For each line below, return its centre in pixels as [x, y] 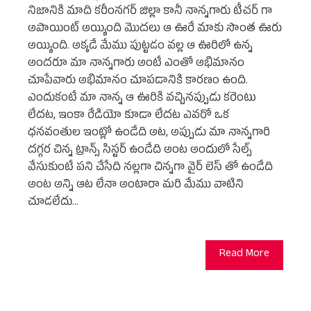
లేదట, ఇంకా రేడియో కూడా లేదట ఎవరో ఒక [128, 116]
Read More [244, 254]
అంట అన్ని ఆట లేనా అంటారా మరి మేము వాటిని [136, 186]
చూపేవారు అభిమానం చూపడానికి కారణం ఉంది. [138, 82]
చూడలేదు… [53, 203]
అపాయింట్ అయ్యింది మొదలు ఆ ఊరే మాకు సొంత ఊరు [155, 30]
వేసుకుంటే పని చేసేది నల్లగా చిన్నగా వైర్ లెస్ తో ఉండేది [150, 168]
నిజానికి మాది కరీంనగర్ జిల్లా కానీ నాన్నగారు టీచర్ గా [150, 12]
